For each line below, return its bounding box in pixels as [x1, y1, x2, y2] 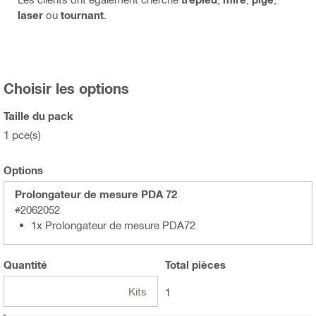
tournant [61, 8, 104, 22]
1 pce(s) [4, 128, 41, 142]
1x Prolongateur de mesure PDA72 [31, 219, 195, 232]
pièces [189, 258, 226, 272]
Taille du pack [4, 109, 73, 123]
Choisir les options [4, 80, 129, 97]
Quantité [4, 258, 47, 272]
